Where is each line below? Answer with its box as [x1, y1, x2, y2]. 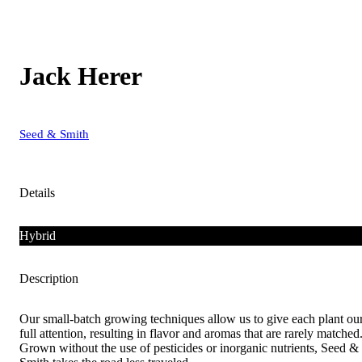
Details [19, 185, 55, 200]
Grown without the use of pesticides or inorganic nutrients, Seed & [19, 340, 359, 355]
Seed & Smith [19, 127, 89, 141]
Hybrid [19, 228, 56, 242]
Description [19, 271, 78, 285]
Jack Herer [19, 61, 142, 91]
